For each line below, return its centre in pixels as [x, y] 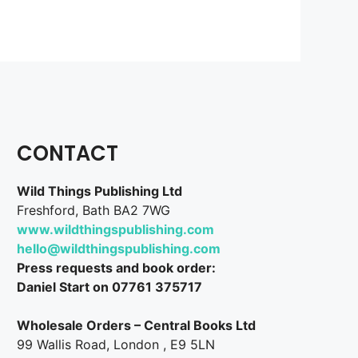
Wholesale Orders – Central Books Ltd [137, 326]
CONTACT [68, 154]
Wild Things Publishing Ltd [100, 191]
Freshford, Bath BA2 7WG [94, 211]
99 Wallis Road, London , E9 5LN [116, 345]
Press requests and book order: [117, 268]
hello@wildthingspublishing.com [119, 249]
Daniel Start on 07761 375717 [110, 287]
